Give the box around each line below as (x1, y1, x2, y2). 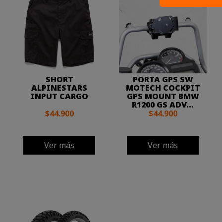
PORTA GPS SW (132, 74, 193, 85)
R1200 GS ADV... (132, 99, 194, 111)
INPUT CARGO (30, 91, 88, 102)
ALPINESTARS (31, 82, 87, 94)
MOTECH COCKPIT (125, 82, 200, 94)
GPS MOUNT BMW (126, 91, 199, 102)
